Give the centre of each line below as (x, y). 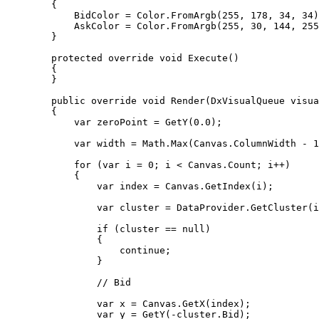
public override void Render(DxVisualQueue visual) (28, 101)
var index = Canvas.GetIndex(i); (51, 186)
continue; (63, 250)
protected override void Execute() (28, 58)
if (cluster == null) (51, 229)
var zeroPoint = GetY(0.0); (40, 122)
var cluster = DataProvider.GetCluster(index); (51, 208)
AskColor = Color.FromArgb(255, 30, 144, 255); (40, 26)
